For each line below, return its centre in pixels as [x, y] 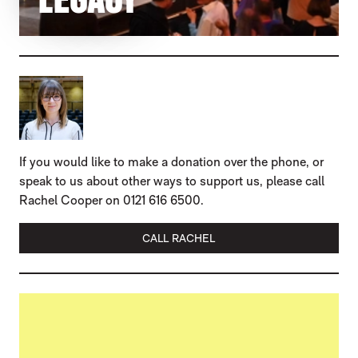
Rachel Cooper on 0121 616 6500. [111, 201]
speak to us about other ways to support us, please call [172, 181]
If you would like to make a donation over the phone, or [171, 162]
